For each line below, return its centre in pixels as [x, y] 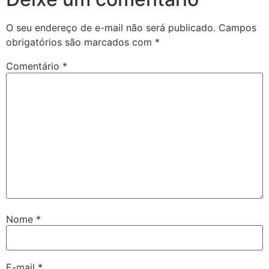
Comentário [34, 66]
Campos [237, 28]
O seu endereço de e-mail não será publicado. [111, 28]
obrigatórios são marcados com [80, 42]
